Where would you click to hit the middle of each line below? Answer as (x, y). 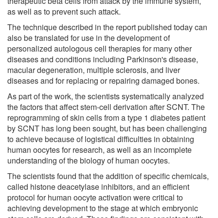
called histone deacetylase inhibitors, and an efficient (98, 186)
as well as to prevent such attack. (64, 11)
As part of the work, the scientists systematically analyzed (106, 96)
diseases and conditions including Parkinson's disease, (103, 59)
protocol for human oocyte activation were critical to (95, 197)
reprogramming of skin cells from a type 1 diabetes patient (106, 117)
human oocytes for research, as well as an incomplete (100, 149)
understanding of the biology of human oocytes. (89, 160)
